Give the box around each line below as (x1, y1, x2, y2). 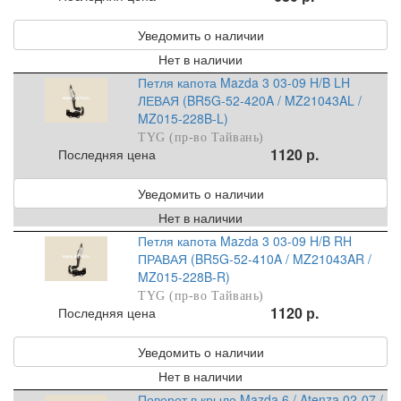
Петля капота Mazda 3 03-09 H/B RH (138, 232, 353, 251)
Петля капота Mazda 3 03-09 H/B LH (138, 73, 351, 92)
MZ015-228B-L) (138, 109, 229, 128)
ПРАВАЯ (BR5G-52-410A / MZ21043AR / (138, 250, 372, 269)
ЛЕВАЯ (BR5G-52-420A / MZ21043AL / (138, 91, 363, 110)
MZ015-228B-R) (138, 268, 231, 286)
